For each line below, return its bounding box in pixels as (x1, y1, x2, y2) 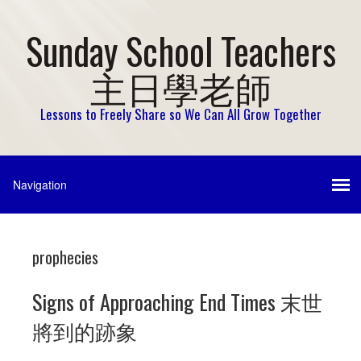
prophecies (32, 245, 98, 269)
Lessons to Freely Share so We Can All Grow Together (39, 104, 322, 124)
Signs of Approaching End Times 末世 (32, 286, 322, 317)
